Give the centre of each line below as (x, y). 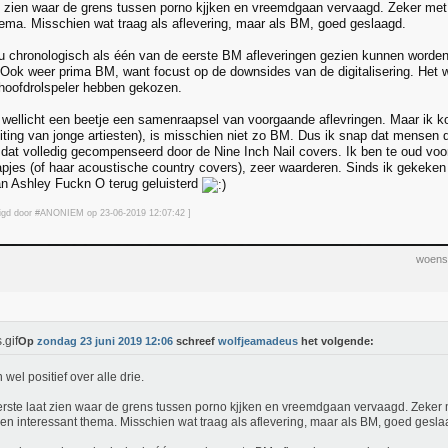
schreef (195, 341)
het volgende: (336, 341)
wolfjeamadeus (258, 341)
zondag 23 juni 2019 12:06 (105, 341)
